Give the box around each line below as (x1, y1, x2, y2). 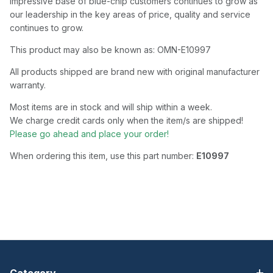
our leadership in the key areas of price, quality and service (10, 9, 250, 20)
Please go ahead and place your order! (10, 129, 169, 140)
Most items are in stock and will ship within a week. (10, 102, 212, 113)
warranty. (10, 80, 46, 91)
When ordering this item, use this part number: (10, 151, 196, 161)
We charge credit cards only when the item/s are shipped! (10, 115, 248, 126)
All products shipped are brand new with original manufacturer (10, 66, 260, 77)
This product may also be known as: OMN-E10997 (10, 44, 211, 55)
